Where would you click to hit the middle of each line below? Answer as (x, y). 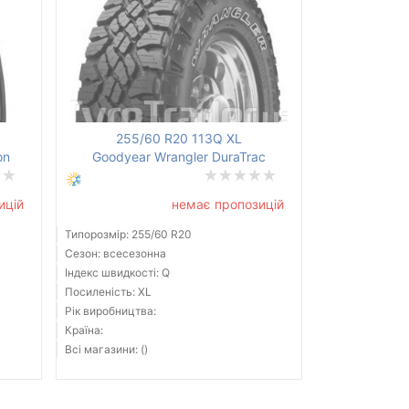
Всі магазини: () (106, 350)
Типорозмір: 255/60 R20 (128, 235)
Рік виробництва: (110, 311)
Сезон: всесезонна (115, 254)
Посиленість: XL (108, 292)
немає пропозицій (227, 204)
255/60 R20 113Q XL (178, 139)
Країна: (84, 330)
